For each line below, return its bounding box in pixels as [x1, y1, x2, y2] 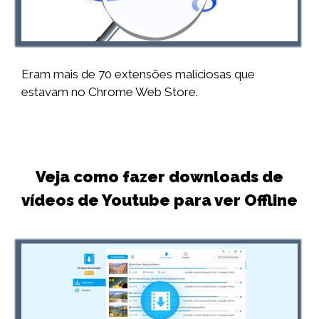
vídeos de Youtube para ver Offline [21, 190, 298, 209]
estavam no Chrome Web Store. [21, 84, 198, 99]
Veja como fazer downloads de [36, 167, 283, 186]
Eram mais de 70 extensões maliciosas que [21, 66, 255, 81]
